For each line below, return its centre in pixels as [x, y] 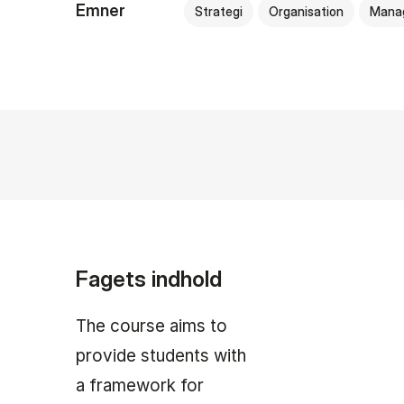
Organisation [306, 12]
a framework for [140, 386]
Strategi [219, 12]
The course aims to [151, 326]
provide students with [161, 356]
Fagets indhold [149, 279]
